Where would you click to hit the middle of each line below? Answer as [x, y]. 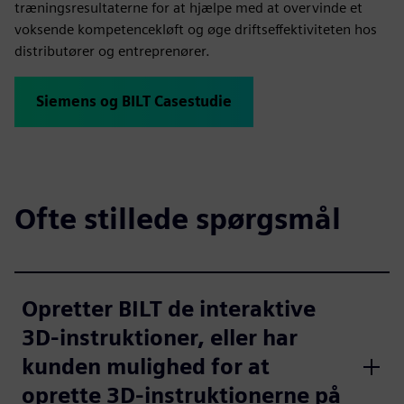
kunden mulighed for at [146, 366]
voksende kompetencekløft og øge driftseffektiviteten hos [196, 29]
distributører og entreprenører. [112, 50]
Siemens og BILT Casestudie [134, 101]
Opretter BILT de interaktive [169, 308]
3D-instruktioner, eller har [160, 337]
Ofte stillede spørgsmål [178, 218]
